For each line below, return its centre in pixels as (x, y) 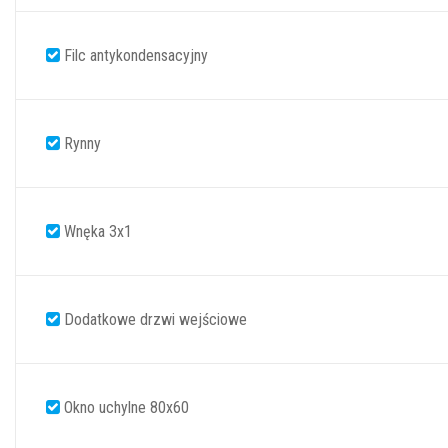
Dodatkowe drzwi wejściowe (153, 319)
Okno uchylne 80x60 (124, 407)
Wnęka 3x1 (96, 231)
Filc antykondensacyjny (134, 55)
